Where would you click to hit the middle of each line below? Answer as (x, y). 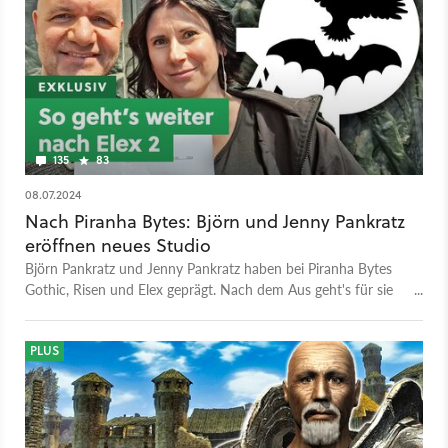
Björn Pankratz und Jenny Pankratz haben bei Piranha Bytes (208, 267)
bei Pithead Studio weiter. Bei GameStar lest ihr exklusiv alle (207, 309)
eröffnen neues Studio (118, 245)
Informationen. (71, 330)
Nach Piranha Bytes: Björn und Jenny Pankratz (215, 221)
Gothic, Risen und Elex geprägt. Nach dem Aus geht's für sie (209, 288)
